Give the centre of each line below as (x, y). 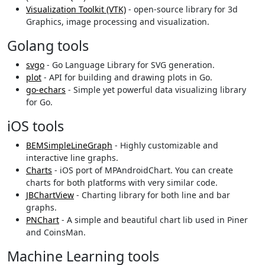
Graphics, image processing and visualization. (118, 22)
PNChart (43, 220)
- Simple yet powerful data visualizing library (156, 90)
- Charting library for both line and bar (152, 195)
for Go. (39, 102)
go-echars (46, 90)
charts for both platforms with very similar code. (122, 183)
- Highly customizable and (165, 146)
